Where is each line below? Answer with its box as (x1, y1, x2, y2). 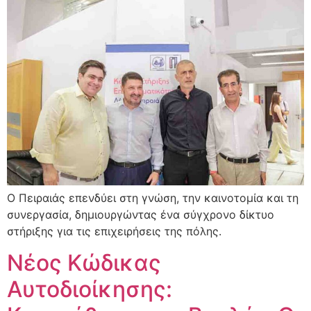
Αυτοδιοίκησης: (7, 275, 172, 303)
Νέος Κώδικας (7, 249, 161, 276)
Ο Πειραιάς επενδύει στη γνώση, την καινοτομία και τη (7, 191, 299, 205)
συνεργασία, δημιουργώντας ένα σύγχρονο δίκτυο (7, 208, 274, 222)
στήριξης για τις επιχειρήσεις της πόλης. (7, 224, 221, 239)
